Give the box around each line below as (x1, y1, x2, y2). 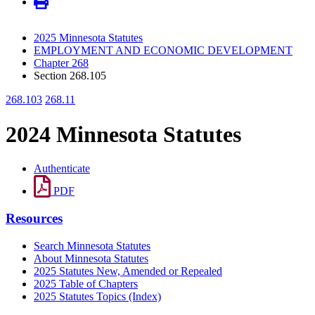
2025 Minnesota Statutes (34, 32, 143, 44)
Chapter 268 (34, 57, 89, 70)
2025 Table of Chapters (34, 277, 138, 290)
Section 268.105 (34, 70, 106, 82)
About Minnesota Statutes (34, 252, 148, 264)
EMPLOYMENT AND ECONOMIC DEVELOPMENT (34, 44, 292, 57)
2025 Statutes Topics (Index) (34, 290, 161, 302)
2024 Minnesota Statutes (6, 121, 241, 147)
